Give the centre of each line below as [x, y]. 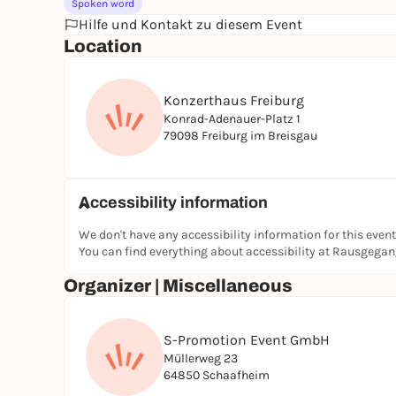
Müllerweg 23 [201, 358]
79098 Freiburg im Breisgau [240, 136]
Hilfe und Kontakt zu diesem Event [190, 24]
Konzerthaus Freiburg [234, 100]
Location [103, 46]
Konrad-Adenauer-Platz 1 [232, 119]
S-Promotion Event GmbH [247, 340]
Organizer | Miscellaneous [178, 286]
